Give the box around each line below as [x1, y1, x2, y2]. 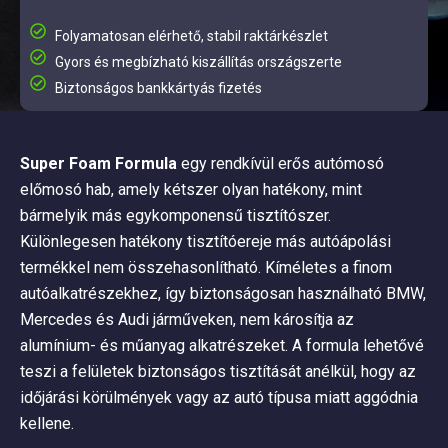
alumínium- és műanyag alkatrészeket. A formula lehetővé [20, 336, 424, 355]
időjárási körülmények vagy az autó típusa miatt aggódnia [20, 388, 418, 407]
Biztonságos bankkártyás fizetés [55, 80, 262, 96]
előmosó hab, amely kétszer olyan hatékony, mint [20, 180, 362, 199]
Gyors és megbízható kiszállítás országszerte [55, 54, 342, 70]
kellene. [20, 414, 74, 433]
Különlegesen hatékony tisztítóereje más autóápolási [20, 232, 391, 251]
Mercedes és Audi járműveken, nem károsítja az [20, 310, 354, 329]
